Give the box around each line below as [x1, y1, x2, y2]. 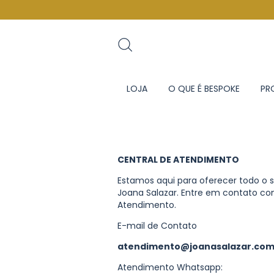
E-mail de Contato [117, 219, 197, 232]
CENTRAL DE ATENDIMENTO [117, 153, 239, 166]
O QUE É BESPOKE [168, 82, 240, 95]
